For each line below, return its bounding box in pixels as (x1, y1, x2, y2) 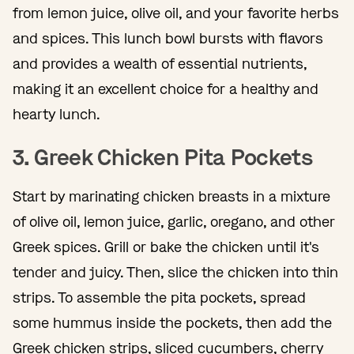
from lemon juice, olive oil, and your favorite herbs (13, 3, 339, 23)
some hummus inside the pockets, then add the (13, 313, 332, 333)
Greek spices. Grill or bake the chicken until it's (13, 237, 319, 257)
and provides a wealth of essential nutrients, (13, 54, 307, 73)
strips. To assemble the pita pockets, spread (13, 288, 306, 307)
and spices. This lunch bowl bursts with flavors (13, 28, 323, 48)
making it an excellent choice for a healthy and (13, 79, 318, 99)
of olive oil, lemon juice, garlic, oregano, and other (13, 212, 335, 232)
